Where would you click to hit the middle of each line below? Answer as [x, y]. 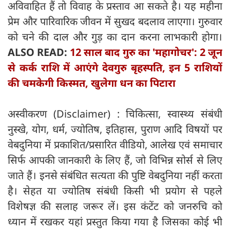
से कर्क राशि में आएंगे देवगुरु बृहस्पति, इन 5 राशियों [115, 68]
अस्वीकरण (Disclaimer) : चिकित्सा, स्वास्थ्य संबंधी [115, 114]
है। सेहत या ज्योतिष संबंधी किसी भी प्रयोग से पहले [115, 191]
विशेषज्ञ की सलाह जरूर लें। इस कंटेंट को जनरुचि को [115, 206]
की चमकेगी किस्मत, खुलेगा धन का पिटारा [92, 83]
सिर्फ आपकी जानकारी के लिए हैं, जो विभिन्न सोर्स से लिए [115, 160]
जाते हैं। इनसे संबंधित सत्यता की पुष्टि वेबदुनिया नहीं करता [115, 176]
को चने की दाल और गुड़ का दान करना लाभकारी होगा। [115, 37]
